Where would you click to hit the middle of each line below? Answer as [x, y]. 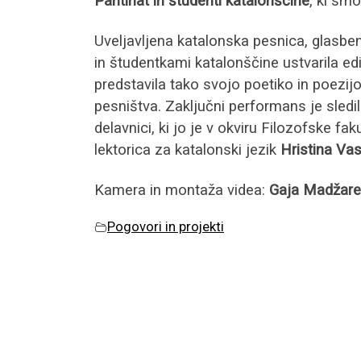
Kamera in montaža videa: [180, 191]
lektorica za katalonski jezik [185, 150]
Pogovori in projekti [166, 227]
